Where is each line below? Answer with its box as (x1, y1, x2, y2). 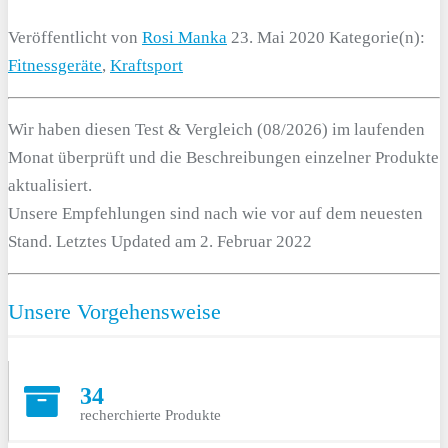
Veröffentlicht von (8, 27, 142, 47)
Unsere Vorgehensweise (8, 298, 221, 324)
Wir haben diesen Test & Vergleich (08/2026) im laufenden (8, 119, 425, 139)
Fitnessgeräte (8, 55, 102, 75)
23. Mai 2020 (231, 27, 325, 47)
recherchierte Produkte (80, 406, 221, 423)
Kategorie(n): (329, 27, 425, 47)
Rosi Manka (142, 27, 227, 47)
